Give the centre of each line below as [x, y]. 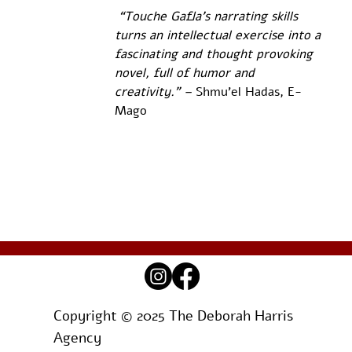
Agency [79, 338]
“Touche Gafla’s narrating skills [208, 17]
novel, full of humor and [188, 73]
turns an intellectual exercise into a [219, 36]
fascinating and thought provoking [215, 55]
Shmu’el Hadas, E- [248, 92]
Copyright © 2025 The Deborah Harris [173, 316]
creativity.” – [155, 92]
